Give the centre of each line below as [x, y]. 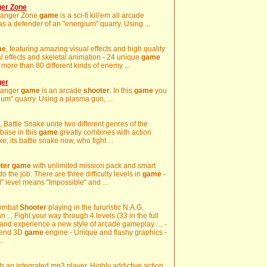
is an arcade [62, 91]
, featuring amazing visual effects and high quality [86, 49]
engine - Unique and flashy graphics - [105, 232]
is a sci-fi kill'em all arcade [101, 15]
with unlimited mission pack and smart [93, 166]
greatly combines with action [105, 132]
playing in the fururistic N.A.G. [95, 207]
